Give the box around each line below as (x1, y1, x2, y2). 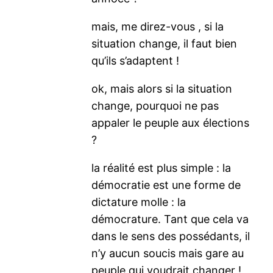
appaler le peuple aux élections (91, 116, 250, 129)
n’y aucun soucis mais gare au (91, 246, 244, 260)
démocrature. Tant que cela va (91, 212, 249, 225)
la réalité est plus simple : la (91, 161, 232, 174)
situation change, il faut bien (91, 37, 238, 50)
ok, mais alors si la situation (91, 82, 233, 95)
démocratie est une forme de (91, 178, 241, 191)
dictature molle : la (91, 195, 186, 208)
